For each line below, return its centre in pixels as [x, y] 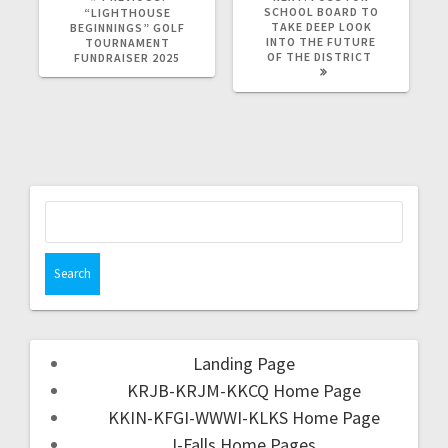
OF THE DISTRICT [321, 56]
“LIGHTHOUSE [127, 12]
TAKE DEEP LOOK [321, 26]
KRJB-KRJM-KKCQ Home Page [244, 390]
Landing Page [244, 363]
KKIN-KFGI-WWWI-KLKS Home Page [244, 417]
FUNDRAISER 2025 [127, 57]
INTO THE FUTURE [321, 41]
